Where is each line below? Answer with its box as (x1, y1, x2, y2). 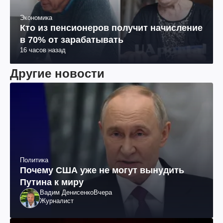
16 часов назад (20, 46, 66, 54)
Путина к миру (20, 177, 84, 187)
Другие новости (10, 66, 105, 80)
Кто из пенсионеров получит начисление (20, 22, 203, 33)
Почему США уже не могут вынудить (20, 165, 184, 175)
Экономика (20, 13, 52, 21)
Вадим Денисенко (40, 188, 94, 196)
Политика (20, 156, 48, 164)
